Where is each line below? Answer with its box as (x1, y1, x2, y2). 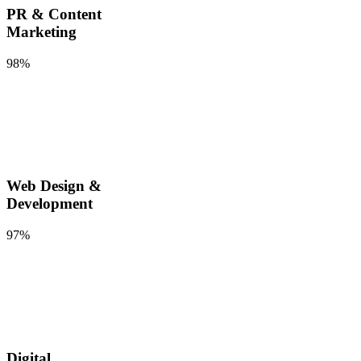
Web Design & (6, 177, 102, 195)
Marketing (6, 23, 77, 41)
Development (6, 195, 93, 213)
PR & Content (6, 6, 102, 23)
